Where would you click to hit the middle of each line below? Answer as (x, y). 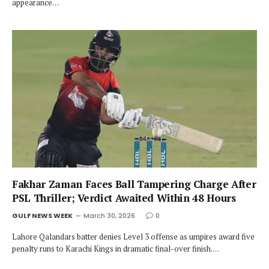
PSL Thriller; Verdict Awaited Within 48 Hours (124, 198)
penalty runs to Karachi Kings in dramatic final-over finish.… (116, 249)
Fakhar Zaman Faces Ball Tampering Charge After (134, 184)
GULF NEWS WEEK (42, 216)
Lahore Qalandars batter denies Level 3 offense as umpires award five (133, 237)
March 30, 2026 (109, 216)
